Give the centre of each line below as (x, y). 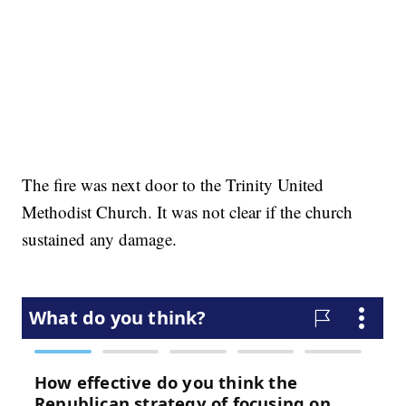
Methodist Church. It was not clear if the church (188, 212)
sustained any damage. (100, 239)
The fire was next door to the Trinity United (173, 185)
